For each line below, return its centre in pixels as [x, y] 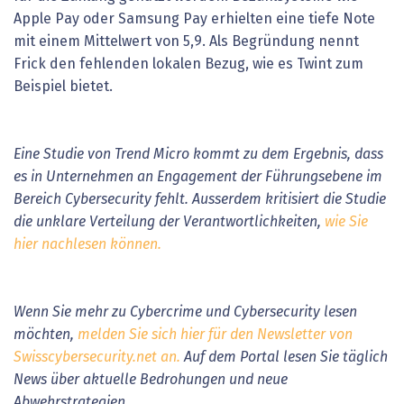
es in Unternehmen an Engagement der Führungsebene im [198, 176]
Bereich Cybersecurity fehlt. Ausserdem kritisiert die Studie [200, 199]
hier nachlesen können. [87, 244]
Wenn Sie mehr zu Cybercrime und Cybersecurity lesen [185, 312]
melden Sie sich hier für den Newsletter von [215, 334]
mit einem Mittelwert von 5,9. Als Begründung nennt [186, 41]
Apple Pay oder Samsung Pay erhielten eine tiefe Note [194, 18]
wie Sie [346, 221]
